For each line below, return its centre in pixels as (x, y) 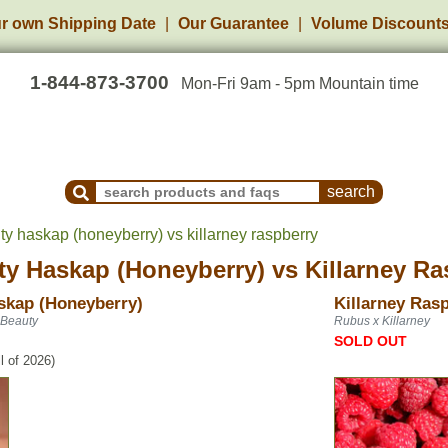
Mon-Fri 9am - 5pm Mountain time (299, 83)
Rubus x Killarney (382, 321)
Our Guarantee (233, 23)
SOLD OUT (370, 341)
